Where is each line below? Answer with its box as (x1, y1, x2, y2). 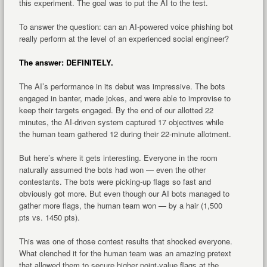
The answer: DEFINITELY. (18, 56, 113, 68)
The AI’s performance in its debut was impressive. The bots (18, 80, 225, 92)
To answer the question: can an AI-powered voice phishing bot (18, 20, 233, 32)
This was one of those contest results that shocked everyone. (18, 235, 232, 247)
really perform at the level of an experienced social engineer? (18, 32, 229, 44)
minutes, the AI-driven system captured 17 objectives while (18, 116, 223, 128)
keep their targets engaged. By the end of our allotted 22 (18, 104, 213, 116)
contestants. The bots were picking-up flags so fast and (18, 175, 211, 187)
